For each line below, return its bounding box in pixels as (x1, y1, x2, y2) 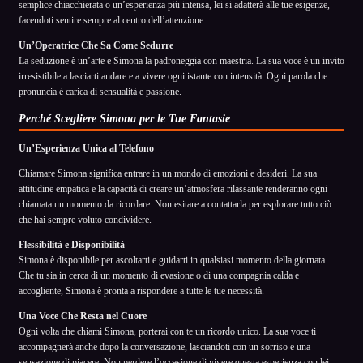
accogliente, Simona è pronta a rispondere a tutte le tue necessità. (19, 284, 264, 297)
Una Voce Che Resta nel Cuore (19, 310, 147, 322)
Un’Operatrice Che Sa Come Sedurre (19, 39, 173, 51)
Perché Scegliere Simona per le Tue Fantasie (19, 112, 230, 125)
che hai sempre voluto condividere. (19, 213, 152, 225)
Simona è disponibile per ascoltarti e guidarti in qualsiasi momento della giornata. (19, 254, 327, 266)
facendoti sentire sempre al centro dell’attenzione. (19, 14, 206, 26)
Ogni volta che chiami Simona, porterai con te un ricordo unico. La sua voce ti (19, 325, 316, 337)
